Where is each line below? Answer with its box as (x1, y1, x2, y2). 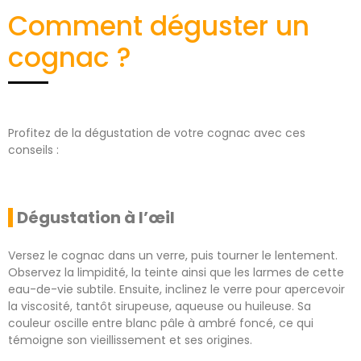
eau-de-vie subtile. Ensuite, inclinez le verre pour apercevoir (8, 280, 345, 297)
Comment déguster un (8, 7, 309, 46)
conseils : (8, 142, 59, 159)
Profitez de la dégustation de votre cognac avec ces (8, 125, 305, 142)
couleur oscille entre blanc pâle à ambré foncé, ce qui (8, 314, 313, 331)
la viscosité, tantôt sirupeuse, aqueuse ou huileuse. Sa (8, 297, 311, 314)
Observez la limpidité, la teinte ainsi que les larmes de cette (8, 263, 344, 280)
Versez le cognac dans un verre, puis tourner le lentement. (8, 247, 338, 263)
